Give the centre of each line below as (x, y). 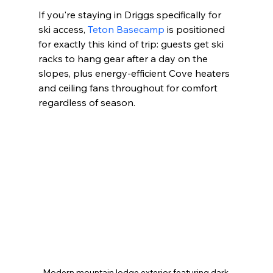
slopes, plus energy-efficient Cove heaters (135, 73)
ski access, (63, 30)
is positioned (196, 30)
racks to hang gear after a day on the (124, 59)
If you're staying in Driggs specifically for (131, 15)
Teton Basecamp (126, 30)
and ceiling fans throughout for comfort (129, 88)
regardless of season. (87, 103)
